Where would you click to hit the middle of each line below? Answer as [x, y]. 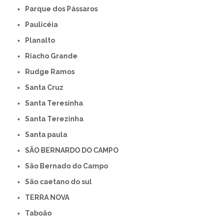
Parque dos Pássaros [64, 9]
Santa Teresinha [56, 103]
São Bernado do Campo [69, 166]
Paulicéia [44, 25]
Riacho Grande [54, 56]
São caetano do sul [61, 182]
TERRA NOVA [50, 198]
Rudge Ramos [53, 72]
